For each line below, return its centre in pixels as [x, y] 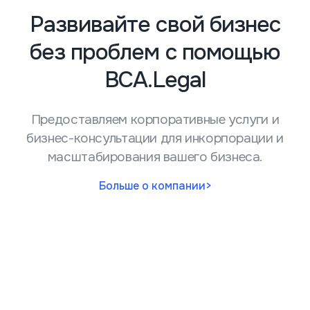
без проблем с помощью [155, 52]
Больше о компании [152, 186]
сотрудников [97, 280]
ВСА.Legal [155, 80]
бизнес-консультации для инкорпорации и [155, 138]
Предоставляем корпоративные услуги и [155, 120]
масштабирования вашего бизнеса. [155, 157]
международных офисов [100, 252]
